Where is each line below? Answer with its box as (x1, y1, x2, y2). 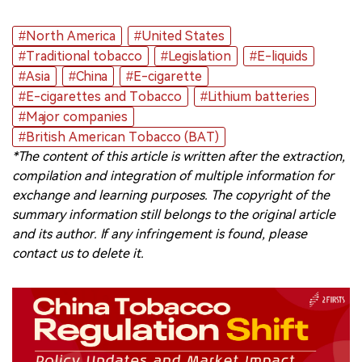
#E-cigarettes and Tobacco (19, 88, 182, 104)
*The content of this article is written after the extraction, (12, 148, 345, 164)
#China (69, 68, 107, 84)
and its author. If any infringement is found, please (12, 225, 307, 242)
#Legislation (161, 48, 231, 64)
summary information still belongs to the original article (12, 206, 335, 222)
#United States (134, 27, 225, 44)
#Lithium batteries (200, 88, 309, 104)
